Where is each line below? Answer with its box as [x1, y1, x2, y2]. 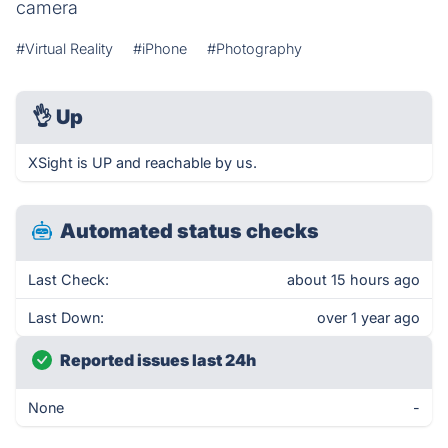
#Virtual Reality [16, 40, 113, 57]
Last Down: [28, 309, 104, 326]
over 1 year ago [317, 309, 420, 326]
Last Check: [28, 271, 109, 288]
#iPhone [133, 40, 187, 57]
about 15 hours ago [287, 271, 420, 288]
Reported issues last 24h [60, 350, 256, 370]
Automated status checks [60, 219, 319, 243]
